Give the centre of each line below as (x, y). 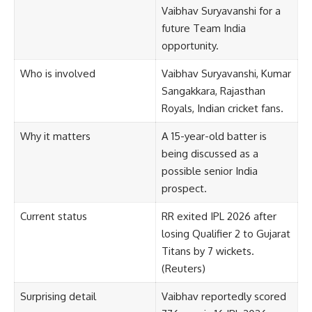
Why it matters (55, 136)
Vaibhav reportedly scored (224, 296)
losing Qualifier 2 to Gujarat (226, 233)
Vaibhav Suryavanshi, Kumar (226, 73)
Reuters (183, 268)
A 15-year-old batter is (214, 136)
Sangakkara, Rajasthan (213, 91)
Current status (53, 216)
